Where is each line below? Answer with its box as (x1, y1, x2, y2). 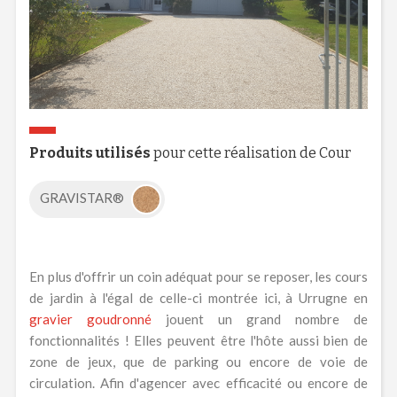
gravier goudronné (28, 310, 152, 327)
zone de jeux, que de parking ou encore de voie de (28, 353, 369, 370)
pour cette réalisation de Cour (150, 144, 351, 161)
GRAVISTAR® (39, 189, 127, 206)
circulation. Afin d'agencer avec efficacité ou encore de (28, 374, 369, 391)
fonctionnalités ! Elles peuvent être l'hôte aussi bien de (28, 331, 369, 348)
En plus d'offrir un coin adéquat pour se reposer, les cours (28, 268, 369, 284)
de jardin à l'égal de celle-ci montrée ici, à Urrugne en (28, 289, 369, 306)
